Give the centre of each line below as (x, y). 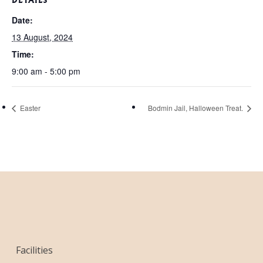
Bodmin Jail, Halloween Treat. (196, 107)
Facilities (35, 250)
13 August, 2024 (42, 37)
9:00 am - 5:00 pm (46, 71)
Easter (29, 107)
